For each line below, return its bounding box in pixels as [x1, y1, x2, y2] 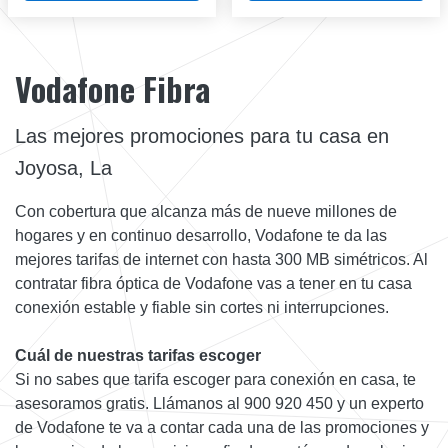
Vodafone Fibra [15, 64, 210, 112]
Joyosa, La [15, 156, 112, 179]
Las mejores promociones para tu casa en [15, 124, 389, 147]
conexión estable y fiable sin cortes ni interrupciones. [15, 298, 389, 316]
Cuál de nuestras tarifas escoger [15, 346, 261, 364]
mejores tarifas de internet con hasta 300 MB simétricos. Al [15, 250, 428, 268]
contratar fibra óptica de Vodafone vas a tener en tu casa [15, 274, 412, 292]
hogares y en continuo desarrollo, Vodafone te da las [15, 226, 387, 244]
